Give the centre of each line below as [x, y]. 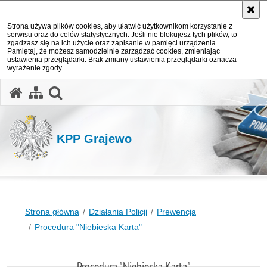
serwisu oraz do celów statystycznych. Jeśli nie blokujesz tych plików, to [122, 35]
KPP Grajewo [94, 139]
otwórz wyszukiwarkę [128, 91]
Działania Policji [118, 212]
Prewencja [176, 212]
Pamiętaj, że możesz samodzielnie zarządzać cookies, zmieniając [114, 51]
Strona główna [52, 212]
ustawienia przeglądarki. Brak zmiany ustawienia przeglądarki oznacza [122, 60]
